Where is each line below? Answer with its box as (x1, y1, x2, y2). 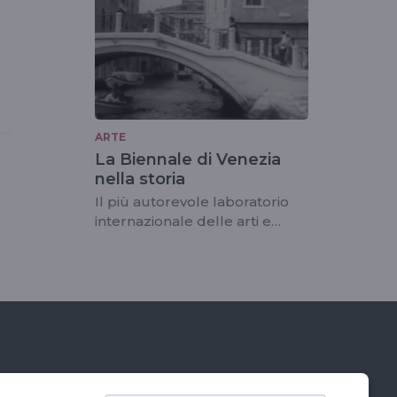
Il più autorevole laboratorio (95, 193, 289, 211)
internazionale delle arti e (95, 213, 271, 230)
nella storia (95, 169, 185, 190)
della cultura (95, 232, 184, 250)
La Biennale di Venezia (95, 150, 281, 170)
